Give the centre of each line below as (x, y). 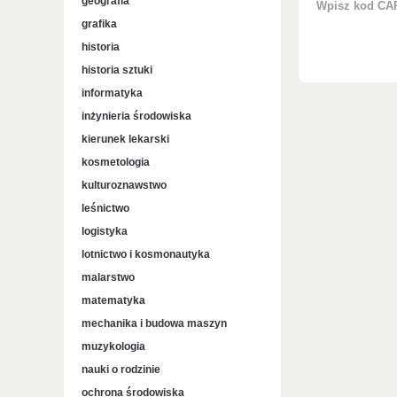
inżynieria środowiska (136, 116)
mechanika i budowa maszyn (154, 323)
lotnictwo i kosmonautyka (146, 254)
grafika (99, 24)
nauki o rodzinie (121, 370)
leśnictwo (105, 208)
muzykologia (113, 346)
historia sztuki (117, 70)
